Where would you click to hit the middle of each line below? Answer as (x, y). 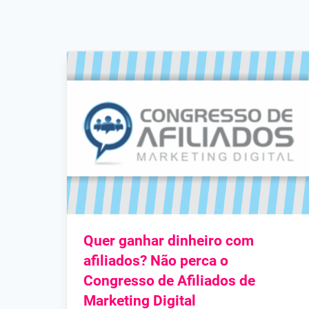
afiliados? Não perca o (156, 260)
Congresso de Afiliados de (169, 280)
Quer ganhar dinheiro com (169, 240)
